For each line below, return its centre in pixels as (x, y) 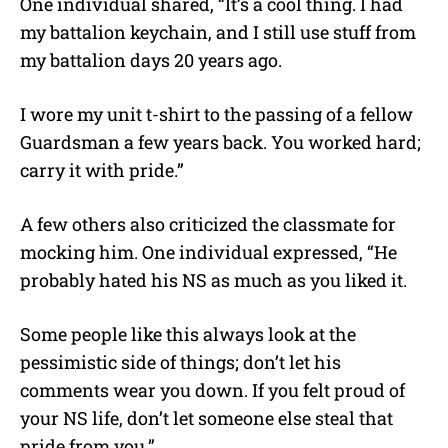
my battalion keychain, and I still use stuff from (218, 32)
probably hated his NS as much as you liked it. (213, 280)
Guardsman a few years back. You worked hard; (220, 142)
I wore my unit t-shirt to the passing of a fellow (216, 114)
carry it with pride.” (102, 170)
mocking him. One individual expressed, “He (208, 252)
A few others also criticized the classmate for (208, 224)
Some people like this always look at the (188, 334)
